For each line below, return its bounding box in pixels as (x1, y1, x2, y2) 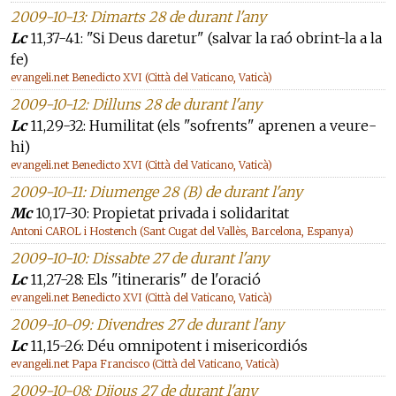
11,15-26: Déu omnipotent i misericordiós (27, 337, 308, 354)
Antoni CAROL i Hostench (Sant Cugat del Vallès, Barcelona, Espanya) (11, 225, 354, 238)
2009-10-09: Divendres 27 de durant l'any (11, 316, 284, 333)
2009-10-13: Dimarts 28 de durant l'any (11, 8, 266, 26)
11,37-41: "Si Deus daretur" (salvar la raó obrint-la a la (27, 29, 382, 47)
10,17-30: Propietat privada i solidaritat (32, 204, 289, 222)
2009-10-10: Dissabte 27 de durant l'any (11, 249, 269, 267)
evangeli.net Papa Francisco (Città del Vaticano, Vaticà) (11, 357, 279, 370)
